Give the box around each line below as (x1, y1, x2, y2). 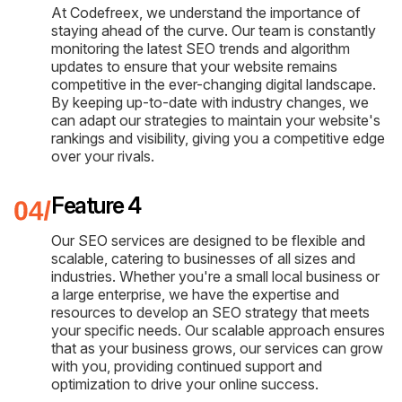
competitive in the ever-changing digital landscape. (51, 75, 376, 94)
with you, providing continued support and (51, 357, 322, 376)
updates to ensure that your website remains (51, 57, 337, 76)
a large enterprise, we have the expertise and (51, 285, 339, 304)
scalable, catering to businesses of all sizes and (51, 249, 355, 268)
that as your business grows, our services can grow (51, 339, 383, 358)
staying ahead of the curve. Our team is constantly (51, 22, 376, 40)
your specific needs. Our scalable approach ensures (51, 321, 385, 340)
